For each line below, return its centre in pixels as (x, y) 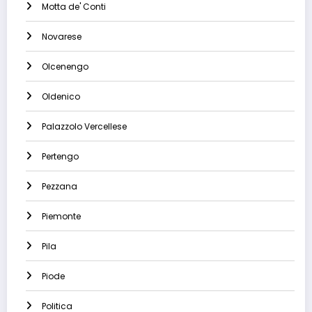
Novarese (62, 37)
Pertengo (60, 157)
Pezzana (60, 187)
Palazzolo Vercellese (84, 127)
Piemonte (61, 217)
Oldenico (61, 97)
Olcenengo (65, 67)
